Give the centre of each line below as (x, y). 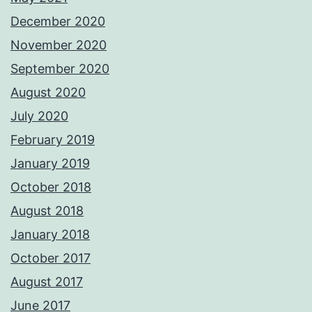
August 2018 (47, 211)
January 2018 (50, 235)
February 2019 (53, 140)
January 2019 (50, 164)
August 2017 (47, 282)
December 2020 (58, 22)
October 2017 (50, 258)
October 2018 (51, 187)
